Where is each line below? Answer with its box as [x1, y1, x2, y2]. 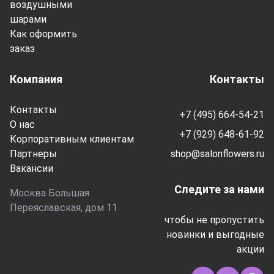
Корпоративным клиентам [10, 133, 134, 145]
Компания [10, 73, 62, 86]
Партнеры [10, 148, 57, 160]
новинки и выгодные [166, 229, 264, 240]
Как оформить [10, 28, 77, 40]
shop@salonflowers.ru [171, 148, 264, 160]
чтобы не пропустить [165, 214, 264, 226]
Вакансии [10, 163, 53, 174]
